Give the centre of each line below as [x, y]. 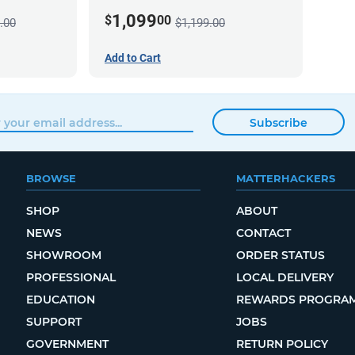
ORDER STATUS [280, 256]
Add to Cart [133, 58]
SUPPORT [53, 322]
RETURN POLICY [282, 344]
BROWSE [51, 179]
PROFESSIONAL [71, 278]
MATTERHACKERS [285, 179]
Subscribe [278, 122]
